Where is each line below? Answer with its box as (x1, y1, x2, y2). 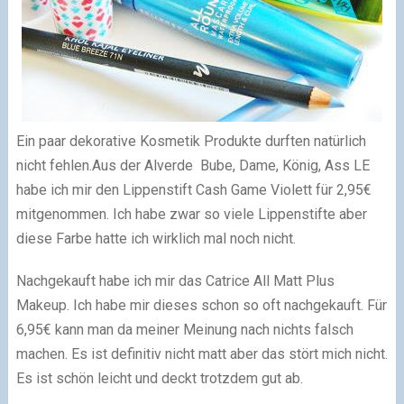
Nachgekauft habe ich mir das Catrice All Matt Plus (15, 272, 335, 290)
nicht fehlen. (15, 157, 92, 175)
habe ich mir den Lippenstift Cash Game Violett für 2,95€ (15, 181, 372, 199)
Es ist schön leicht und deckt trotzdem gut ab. (15, 370, 303, 388)
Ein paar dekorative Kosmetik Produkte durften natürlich (15, 133, 366, 151)
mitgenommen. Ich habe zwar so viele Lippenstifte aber (15, 206, 367, 224)
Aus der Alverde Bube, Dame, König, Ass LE (91, 157, 370, 175)
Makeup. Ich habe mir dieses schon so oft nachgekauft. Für (15, 297, 387, 315)
